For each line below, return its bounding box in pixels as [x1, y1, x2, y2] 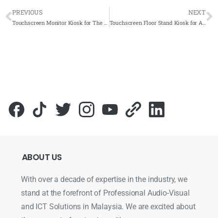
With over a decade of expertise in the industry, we [21, 175, 187, 184]
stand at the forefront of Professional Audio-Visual [21, 188, 190, 198]
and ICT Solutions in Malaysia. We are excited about [21, 202, 196, 212]
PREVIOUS [12, 8, 43, 16]
